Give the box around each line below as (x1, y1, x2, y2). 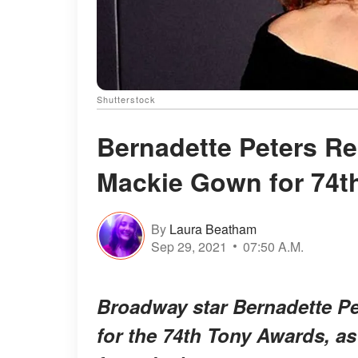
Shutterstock (97, 93, 156, 106)
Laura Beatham (169, 219, 257, 238)
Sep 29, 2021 (151, 237, 227, 256)
